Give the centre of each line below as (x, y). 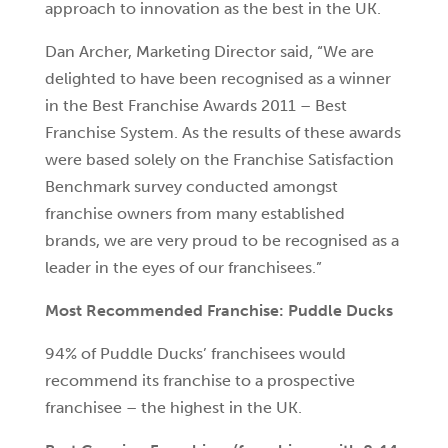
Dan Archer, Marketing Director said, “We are (209, 51)
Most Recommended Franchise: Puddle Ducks (218, 310)
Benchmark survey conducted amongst (191, 186)
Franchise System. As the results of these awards (222, 132)
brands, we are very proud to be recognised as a (221, 240)
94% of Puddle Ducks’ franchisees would (195, 353)
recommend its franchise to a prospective (199, 380)
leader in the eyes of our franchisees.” (183, 267)
